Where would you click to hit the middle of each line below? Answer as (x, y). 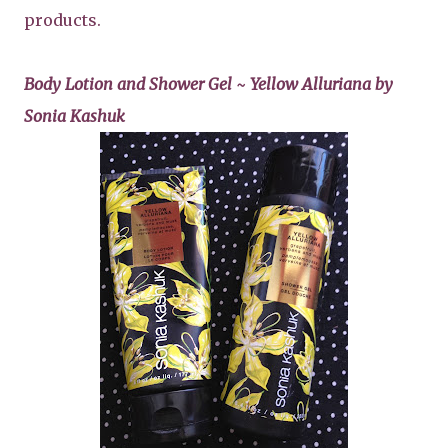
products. (64, 19)
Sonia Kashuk (74, 115)
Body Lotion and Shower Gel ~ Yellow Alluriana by (208, 83)
